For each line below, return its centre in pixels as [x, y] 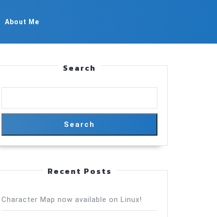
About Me [22, 22]
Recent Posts [79, 171]
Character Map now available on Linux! [72, 200]
